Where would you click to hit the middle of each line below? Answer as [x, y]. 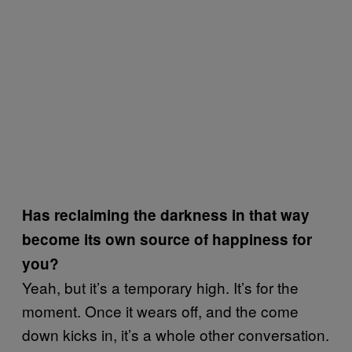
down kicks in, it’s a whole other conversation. [176, 334]
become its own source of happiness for [167, 239]
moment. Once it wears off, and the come [160, 311]
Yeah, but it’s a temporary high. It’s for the [160, 287]
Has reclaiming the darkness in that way [166, 215]
